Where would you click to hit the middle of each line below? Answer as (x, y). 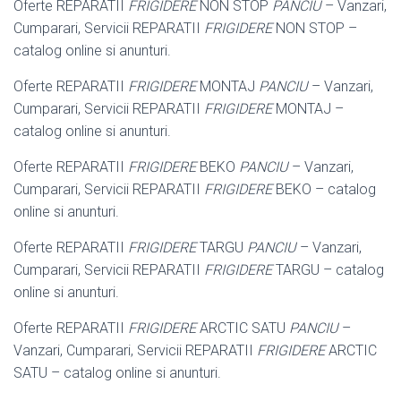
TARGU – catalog (328, 269)
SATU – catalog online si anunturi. (117, 372)
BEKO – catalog (324, 189)
